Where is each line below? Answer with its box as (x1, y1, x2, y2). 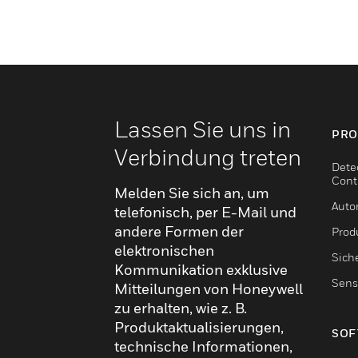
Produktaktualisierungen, (114, 318, 284, 336)
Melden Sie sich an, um (114, 184, 269, 201)
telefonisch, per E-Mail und (114, 203, 296, 221)
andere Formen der (114, 222, 244, 240)
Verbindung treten (114, 143, 301, 170)
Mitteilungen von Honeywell (114, 280, 303, 297)
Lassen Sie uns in (114, 115, 291, 142)
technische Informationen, (114, 337, 292, 355)
